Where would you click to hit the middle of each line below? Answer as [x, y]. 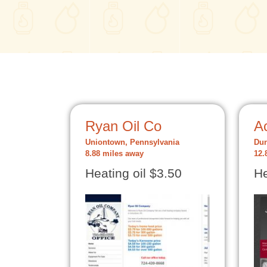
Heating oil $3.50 [133, 173]
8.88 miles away [114, 154]
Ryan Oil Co [123, 126]
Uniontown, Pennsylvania [132, 142]
